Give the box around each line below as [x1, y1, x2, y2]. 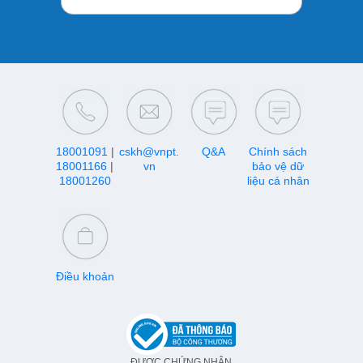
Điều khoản [55, 269, 114, 283]
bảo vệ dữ [252, 159, 305, 173]
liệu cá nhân [246, 173, 310, 187]
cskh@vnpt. [119, 144, 180, 158]
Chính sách [249, 144, 308, 158]
